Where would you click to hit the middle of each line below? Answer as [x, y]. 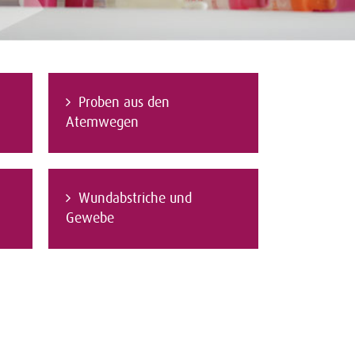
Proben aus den [124, 102]
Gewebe [90, 218]
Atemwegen [102, 122]
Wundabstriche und [135, 198]
